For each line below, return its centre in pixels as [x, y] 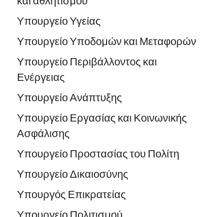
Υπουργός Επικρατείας [71, 194]
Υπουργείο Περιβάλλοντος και [87, 62]
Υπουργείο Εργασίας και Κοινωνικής [102, 118]
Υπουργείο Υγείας [59, 21]
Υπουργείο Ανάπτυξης [70, 98]
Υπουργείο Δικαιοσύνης [73, 174]
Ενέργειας [41, 77]
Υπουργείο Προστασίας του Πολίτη [98, 154]
